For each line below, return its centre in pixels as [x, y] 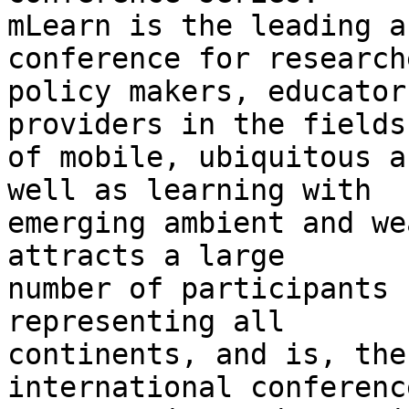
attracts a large [146, 256]
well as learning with [189, 190]
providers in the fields [207, 125]
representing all [146, 322]
